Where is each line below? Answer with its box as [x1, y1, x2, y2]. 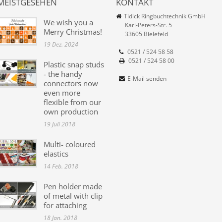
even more [44, 87, 80, 98]
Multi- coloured [44, 139, 96, 149]
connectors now [44, 78, 98, 88]
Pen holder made [44, 181, 102, 191]
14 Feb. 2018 [44, 162, 78, 170]
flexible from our [44, 97, 101, 107]
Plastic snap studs [44, 59, 104, 69]
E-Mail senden [127, 74, 166, 83]
